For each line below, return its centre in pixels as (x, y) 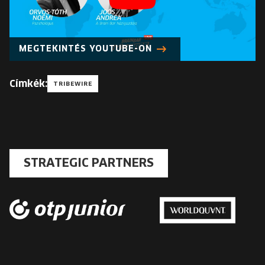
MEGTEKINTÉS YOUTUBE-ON (85, 49)
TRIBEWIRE (73, 84)
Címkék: (28, 84)
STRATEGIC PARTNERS (89, 163)
